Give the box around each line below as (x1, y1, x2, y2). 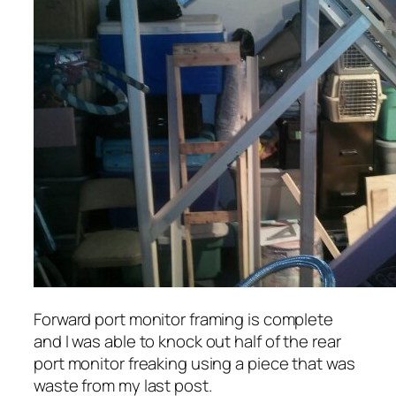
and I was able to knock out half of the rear (34, 330, 341, 354)
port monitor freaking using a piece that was (34, 352, 355, 376)
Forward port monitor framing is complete (34, 308, 333, 331)
